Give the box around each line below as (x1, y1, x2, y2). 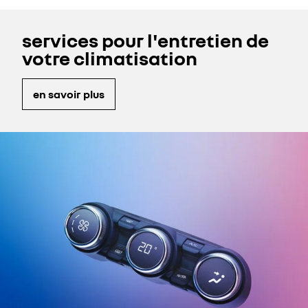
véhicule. (5, 4, 45, 16)
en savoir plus (33, 87, 104, 101)
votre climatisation (22, 47, 197, 69)
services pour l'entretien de (22, 29, 269, 52)
